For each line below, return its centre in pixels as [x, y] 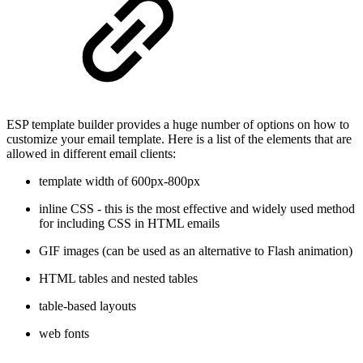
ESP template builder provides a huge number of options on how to [178, 125]
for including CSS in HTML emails [129, 224]
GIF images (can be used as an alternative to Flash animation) [196, 251]
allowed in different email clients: [91, 154]
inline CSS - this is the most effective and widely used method [197, 209]
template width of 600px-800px [120, 181]
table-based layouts [88, 306]
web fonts [64, 334]
